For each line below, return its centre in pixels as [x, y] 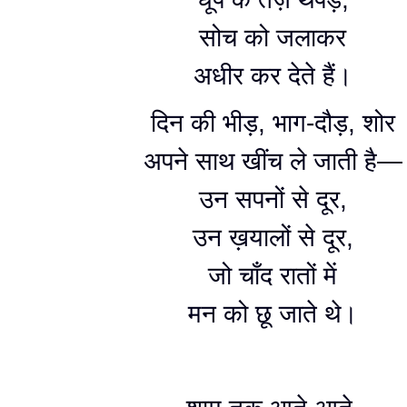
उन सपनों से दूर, [273, 199]
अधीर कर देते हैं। [273, 76]
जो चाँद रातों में [273, 276]
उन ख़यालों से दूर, [273, 238]
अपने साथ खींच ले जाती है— [273, 161]
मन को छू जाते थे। [273, 314]
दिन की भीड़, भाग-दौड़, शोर [273, 123]
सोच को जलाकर [273, 38]
